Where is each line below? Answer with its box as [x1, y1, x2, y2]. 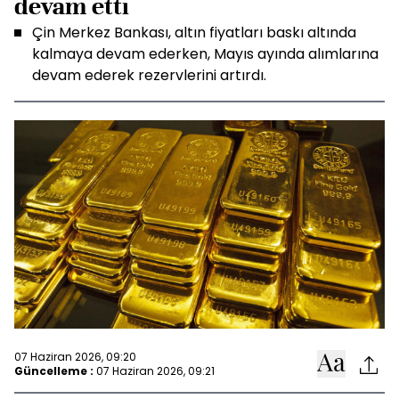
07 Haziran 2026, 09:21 [96, 362, 215, 379]
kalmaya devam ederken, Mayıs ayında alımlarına [32, 44, 379, 64]
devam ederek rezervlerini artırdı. [32, 65, 266, 85]
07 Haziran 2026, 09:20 [14, 348, 136, 364]
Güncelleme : [14, 362, 94, 379]
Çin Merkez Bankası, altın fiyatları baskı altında [32, 22, 356, 43]
